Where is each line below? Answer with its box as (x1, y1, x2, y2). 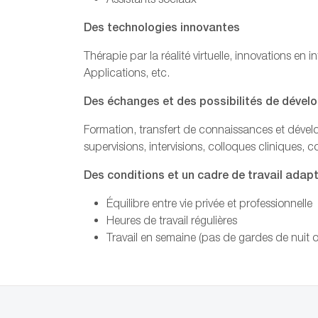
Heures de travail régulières (106, 214, 237, 226)
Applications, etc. (84, 66, 170, 79)
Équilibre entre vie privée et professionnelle (106, 197, 312, 209)
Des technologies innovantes (84, 20, 240, 33)
